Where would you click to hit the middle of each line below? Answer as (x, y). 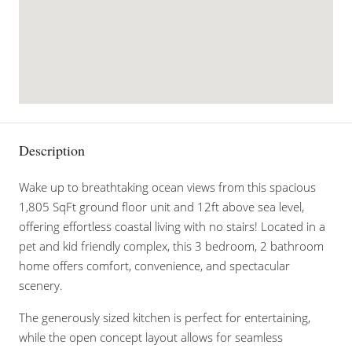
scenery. (41, 285)
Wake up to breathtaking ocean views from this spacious (167, 187)
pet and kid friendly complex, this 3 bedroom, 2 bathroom (171, 246)
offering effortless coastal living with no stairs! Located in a (172, 226)
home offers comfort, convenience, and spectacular (154, 266)
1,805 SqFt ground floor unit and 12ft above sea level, (161, 207)
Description (52, 150)
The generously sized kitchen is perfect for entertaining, (165, 317)
